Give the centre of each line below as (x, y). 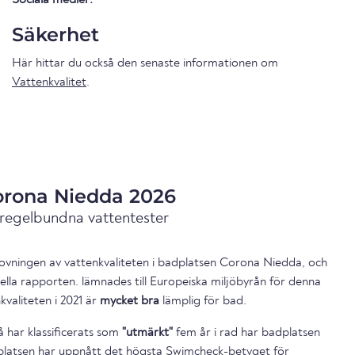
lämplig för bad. (203, 301)
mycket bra (130, 301)
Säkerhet (55, 34)
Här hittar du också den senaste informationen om (145, 63)
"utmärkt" (147, 332)
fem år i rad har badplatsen (246, 332)
